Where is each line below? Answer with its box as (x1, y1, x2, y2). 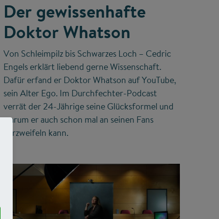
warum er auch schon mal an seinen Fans (3, 113, 153, 126)
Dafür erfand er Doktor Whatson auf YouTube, (3, 74, 176, 87)
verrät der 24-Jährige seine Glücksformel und (3, 100, 174, 113)
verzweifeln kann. (3, 127, 68, 139)
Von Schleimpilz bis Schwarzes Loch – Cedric (3, 47, 171, 60)
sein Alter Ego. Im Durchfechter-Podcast (3, 87, 157, 100)
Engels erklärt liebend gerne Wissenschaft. (3, 61, 161, 73)
